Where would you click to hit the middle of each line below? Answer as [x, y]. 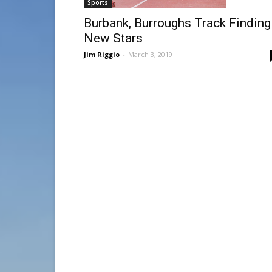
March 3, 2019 [150, 54]
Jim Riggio [102, 54]
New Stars [113, 38]
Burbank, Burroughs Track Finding [177, 23]
